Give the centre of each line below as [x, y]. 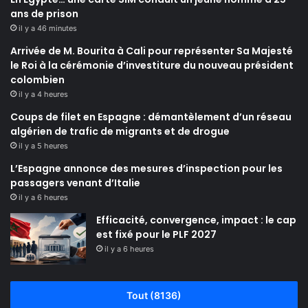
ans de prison [44, 14]
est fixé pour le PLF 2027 [156, 235]
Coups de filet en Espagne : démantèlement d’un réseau [151, 117]
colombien [37, 80]
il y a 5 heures [43, 146]
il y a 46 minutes [48, 29]
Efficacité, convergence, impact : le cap [196, 220]
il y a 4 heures [43, 95]
